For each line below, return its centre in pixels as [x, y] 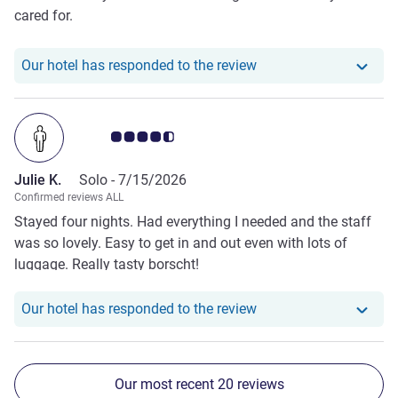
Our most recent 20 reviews [199, 385]
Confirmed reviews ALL [69, 198]
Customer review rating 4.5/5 [175, 137]
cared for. [44, 16]
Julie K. [38, 180]
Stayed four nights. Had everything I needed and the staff [193, 222]
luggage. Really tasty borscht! [107, 265]
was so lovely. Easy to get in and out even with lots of [181, 243]
